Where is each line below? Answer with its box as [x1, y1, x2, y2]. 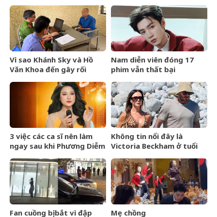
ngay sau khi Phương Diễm [10, 140, 105, 151]
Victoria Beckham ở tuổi [111, 140, 198, 151]
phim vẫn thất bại [111, 64, 175, 74]
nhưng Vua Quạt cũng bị [10, 74, 95, 84]
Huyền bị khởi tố [10, 150, 67, 160]
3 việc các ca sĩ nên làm [10, 131, 93, 141]
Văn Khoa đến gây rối [10, 64, 86, 74]
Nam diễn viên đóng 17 [111, 54, 194, 64]
